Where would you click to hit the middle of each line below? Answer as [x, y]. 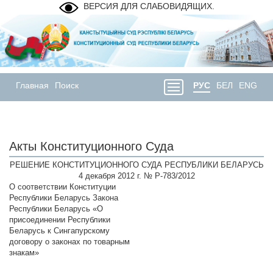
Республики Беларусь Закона [64, 198]
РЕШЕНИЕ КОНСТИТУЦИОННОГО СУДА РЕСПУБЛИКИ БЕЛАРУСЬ [136, 165]
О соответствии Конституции [62, 187]
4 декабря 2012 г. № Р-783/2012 [136, 176]
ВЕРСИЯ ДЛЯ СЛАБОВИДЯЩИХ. [149, 6]
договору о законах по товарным [69, 242]
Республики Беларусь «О [56, 209]
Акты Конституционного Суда [91, 147]
